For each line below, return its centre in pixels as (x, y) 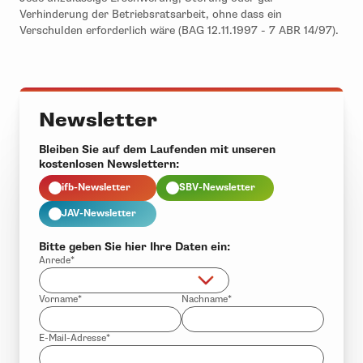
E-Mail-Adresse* (75, 338)
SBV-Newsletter (217, 187)
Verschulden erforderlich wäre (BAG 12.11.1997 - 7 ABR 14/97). (179, 30)
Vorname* (60, 299)
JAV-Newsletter (99, 213)
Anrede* (57, 260)
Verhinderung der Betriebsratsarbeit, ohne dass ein (151, 14)
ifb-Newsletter (96, 187)
